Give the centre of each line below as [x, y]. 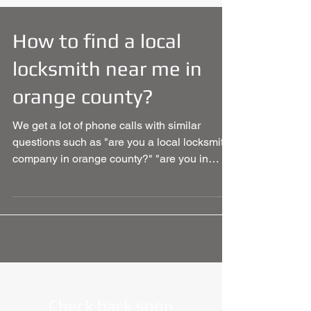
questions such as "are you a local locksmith [121, 142]
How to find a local [97, 41]
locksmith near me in [107, 68]
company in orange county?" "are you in [110, 159]
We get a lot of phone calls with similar [107, 125]
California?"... [46, 175]
